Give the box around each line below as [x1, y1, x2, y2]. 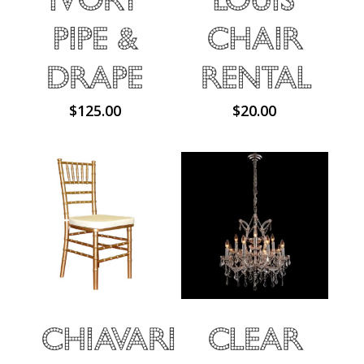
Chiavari [41, 320, 176, 357]
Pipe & [53, 19, 137, 56]
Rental [201, 58, 312, 95]
